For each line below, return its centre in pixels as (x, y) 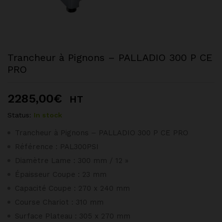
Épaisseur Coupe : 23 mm (61, 174)
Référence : (37, 147)
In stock (48, 115)
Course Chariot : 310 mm (59, 202)
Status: (19, 115)
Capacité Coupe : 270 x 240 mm (72, 188)
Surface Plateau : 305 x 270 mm (73, 216)
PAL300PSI (79, 147)
